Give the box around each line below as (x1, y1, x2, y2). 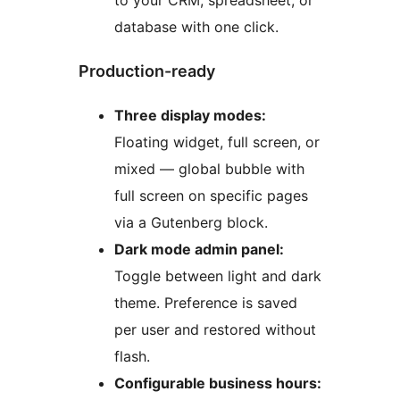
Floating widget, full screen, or (114, 133, 320, 152)
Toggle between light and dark (114, 267, 321, 286)
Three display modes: (114, 106, 266, 125)
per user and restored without (114, 321, 316, 339)
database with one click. (114, 18, 279, 37)
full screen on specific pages (114, 187, 308, 205)
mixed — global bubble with (114, 160, 304, 179)
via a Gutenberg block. (114, 213, 268, 232)
